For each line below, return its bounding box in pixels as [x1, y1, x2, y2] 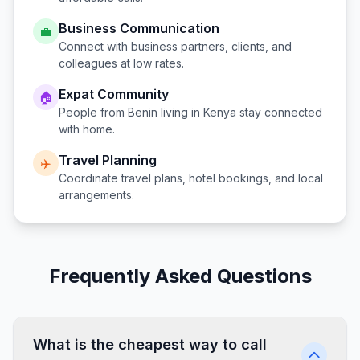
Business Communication [59, 20, 219, 36]
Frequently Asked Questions [48, 264, 312, 288]
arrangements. [59, 188, 134, 202]
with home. [59, 122, 115, 136]
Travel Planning [59, 152, 157, 168]
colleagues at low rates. [59, 56, 184, 70]
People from [59, 105, 128, 119]
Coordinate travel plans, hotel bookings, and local [59, 171, 323, 185]
